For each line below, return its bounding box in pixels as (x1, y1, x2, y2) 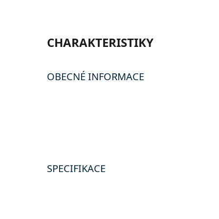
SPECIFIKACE (47, 162, 106, 175)
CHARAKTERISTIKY (47, 34, 153, 50)
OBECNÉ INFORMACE (47, 70, 144, 83)
